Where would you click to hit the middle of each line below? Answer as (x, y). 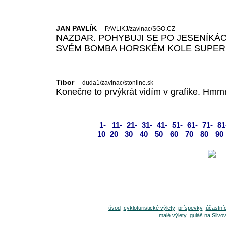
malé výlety (173, 216)
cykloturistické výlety (149, 208)
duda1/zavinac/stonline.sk (118, 83)
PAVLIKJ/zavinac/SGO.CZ (140, 29)
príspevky (190, 208)
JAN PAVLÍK (76, 29)
